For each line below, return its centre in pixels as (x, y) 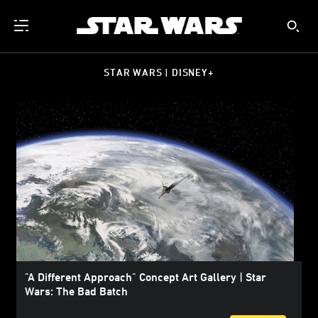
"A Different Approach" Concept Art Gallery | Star (146, 277)
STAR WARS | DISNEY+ (159, 72)
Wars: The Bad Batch (76, 291)
